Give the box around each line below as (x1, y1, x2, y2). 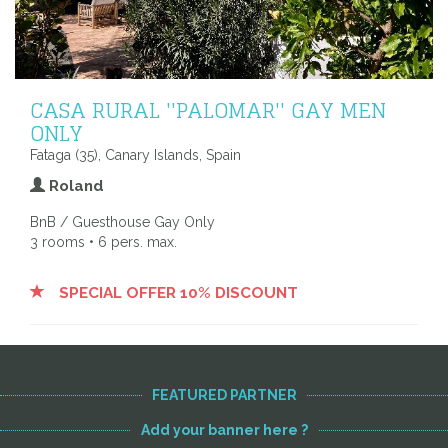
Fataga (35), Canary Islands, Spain (30, 146, 241, 163)
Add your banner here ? (140, 421, 308, 438)
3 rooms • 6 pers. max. (30, 233, 177, 250)
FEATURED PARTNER (151, 386, 297, 403)
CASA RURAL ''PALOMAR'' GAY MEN (30, 90, 386, 129)
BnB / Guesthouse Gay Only (30, 213, 215, 230)
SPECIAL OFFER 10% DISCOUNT (55, 283, 298, 302)
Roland (45, 176, 104, 195)
